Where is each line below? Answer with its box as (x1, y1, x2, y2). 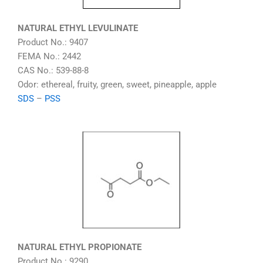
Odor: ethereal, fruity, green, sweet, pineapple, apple (18, 79, 217, 90)
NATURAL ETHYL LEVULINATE (18, 23, 138, 34)
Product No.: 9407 (18, 37, 88, 48)
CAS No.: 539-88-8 (18, 65, 89, 76)
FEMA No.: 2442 (18, 51, 81, 62)
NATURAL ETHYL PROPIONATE (18, 241, 141, 252)
